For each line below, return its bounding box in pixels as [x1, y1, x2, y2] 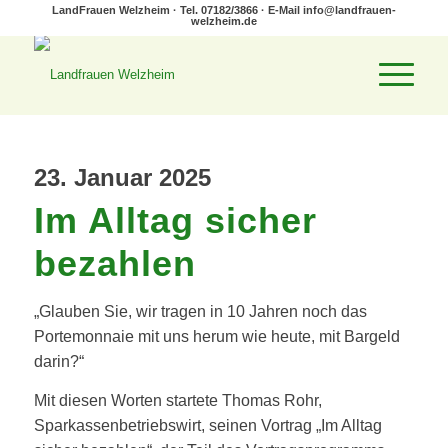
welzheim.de [190, 15, 257, 27]
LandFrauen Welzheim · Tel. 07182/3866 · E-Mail [51, 4, 303, 16]
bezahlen [33, 243, 196, 284]
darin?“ [33, 353, 84, 370]
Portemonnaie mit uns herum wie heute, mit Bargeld [33, 328, 400, 345]
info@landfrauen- [302, 4, 396, 16]
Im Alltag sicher [33, 200, 317, 241]
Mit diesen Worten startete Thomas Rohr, [33, 391, 322, 409]
